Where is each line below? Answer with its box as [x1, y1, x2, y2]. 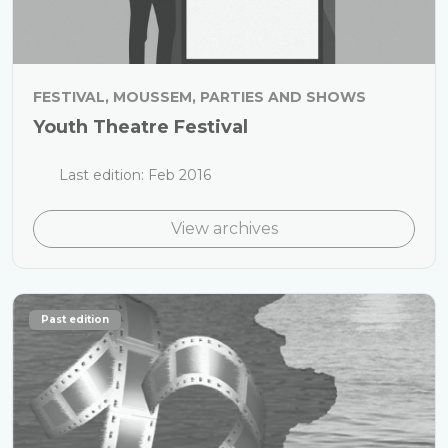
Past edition [41, 313, 109, 326]
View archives [170, 219, 278, 238]
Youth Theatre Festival [33, 116, 248, 138]
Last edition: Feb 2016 [54, 166, 211, 184]
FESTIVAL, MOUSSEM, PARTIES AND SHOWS [33, 88, 366, 106]
